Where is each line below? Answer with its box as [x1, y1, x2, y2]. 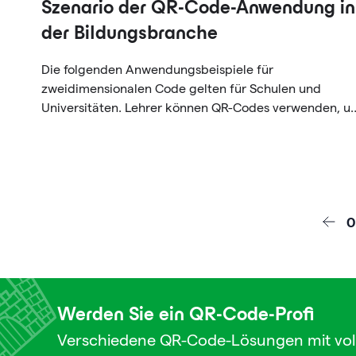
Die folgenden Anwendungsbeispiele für [41, 63, 273, 76]
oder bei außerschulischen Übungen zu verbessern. [41, 139, 337, 153]
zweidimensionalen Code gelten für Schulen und [41, 82, 321, 95]
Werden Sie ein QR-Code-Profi [57, 308, 315, 324]
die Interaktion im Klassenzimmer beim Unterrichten [41, 120, 344, 133]
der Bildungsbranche [41, 26, 218, 43]
